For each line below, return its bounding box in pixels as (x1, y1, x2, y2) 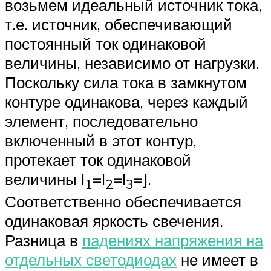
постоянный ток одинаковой (5, 34, 206, 54)
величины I (5, 169, 85, 189)
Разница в (5, 230, 82, 250)
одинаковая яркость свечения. (5, 211, 223, 231)
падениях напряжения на (82, 230, 263, 250)
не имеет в (177, 250, 258, 270)
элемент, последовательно (5, 111, 198, 131)
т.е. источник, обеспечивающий (5, 15, 237, 34)
